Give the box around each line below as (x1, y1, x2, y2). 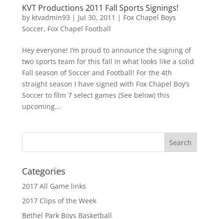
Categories (22, 165, 66, 177)
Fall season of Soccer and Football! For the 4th (22, 68, 172, 77)
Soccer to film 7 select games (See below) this (22, 90, 170, 100)
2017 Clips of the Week (22, 196, 96, 205)
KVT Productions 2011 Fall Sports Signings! (22, 2, 178, 13)
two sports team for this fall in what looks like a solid (22, 57, 194, 66)
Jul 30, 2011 (77, 13, 115, 22)
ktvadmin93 (31, 13, 70, 22)
